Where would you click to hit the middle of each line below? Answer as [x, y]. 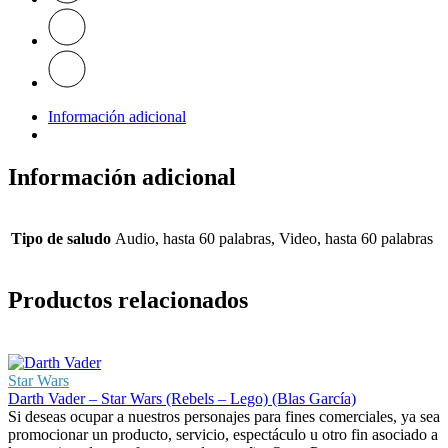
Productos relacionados [128, 299]
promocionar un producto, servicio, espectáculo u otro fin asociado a [223, 434]
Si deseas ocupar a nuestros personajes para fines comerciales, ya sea [224, 416]
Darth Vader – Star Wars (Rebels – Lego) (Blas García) [182, 398]
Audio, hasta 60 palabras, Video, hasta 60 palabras [274, 238]
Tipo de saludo [61, 238]
